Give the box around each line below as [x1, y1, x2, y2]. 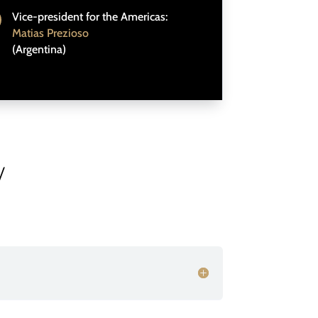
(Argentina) [12, 43, 67, 57]
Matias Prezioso [12, 26, 89, 40]
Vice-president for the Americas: [12, 10, 168, 24]
